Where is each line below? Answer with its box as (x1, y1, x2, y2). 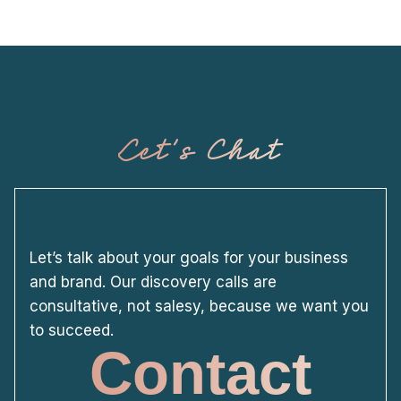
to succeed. (30, 320, 114, 339)
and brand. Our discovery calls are (30, 272, 277, 291)
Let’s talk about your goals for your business (30, 248, 348, 267)
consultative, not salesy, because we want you (30, 296, 369, 315)
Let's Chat (117, 128, 284, 169)
